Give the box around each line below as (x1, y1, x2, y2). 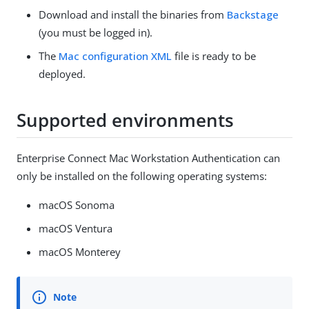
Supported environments (17, 107, 234, 132)
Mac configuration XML (59, 49, 172, 63)
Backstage (227, 8, 279, 22)
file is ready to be (172, 49, 256, 63)
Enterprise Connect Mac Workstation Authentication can (17, 151, 280, 166)
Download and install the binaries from (39, 8, 227, 22)
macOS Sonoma (39, 198, 114, 212)
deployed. (39, 67, 86, 81)
